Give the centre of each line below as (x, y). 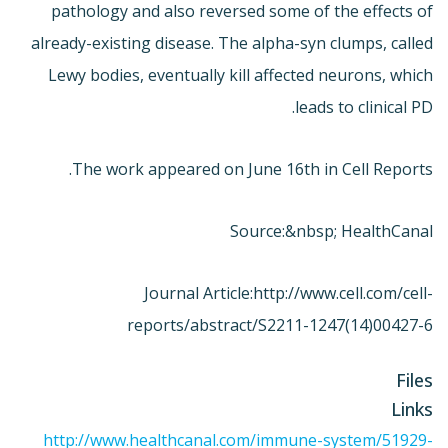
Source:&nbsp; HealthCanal (331, 230)
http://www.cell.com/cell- (343, 292)
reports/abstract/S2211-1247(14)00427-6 (280, 324)
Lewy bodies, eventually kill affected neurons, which (240, 74)
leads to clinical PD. (364, 106)
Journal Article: (198, 292)
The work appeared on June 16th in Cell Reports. (252, 168)
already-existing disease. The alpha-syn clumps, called (232, 42)
